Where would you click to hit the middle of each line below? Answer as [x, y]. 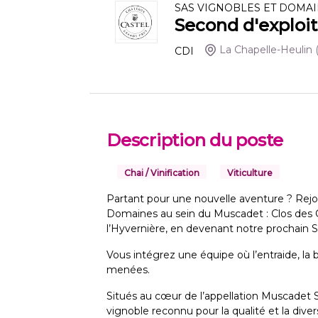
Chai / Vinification [162, 173]
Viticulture [250, 173]
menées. [128, 270]
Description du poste [195, 141]
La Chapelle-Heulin [266, 50]
